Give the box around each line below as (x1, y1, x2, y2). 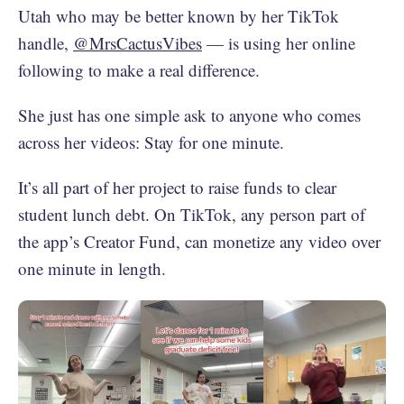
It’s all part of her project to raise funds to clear (18, 176, 336, 198)
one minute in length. (18, 257, 171, 280)
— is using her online (202, 32, 355, 54)
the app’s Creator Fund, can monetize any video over (18, 230, 381, 252)
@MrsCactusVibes (73, 32, 202, 54)
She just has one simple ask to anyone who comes (18, 104, 361, 126)
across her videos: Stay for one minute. (18, 131, 284, 153)
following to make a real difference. (18, 59, 260, 81)
